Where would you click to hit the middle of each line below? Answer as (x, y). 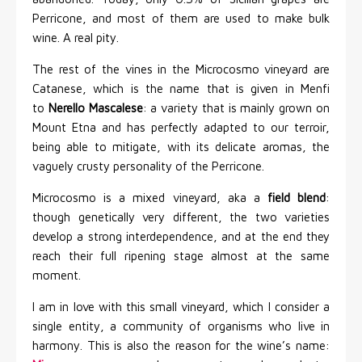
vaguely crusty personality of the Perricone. (148, 166)
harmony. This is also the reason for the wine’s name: (181, 346)
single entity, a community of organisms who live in (181, 326)
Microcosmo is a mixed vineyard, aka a (150, 198)
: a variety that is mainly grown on (236, 108)
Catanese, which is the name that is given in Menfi (181, 89)
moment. (58, 276)
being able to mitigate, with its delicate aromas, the (181, 147)
